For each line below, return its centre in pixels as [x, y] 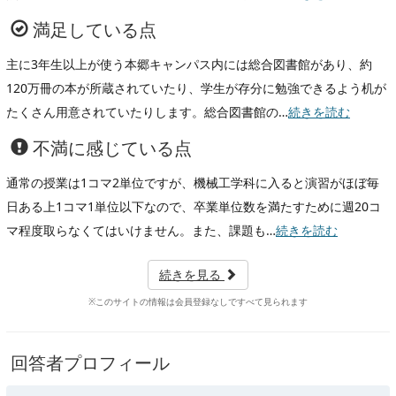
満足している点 [92, 29]
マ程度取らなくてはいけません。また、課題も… [141, 230]
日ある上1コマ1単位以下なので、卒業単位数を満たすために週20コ [194, 206]
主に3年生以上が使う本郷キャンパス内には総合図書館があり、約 [189, 64]
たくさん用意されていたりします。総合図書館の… [147, 111]
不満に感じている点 [110, 148]
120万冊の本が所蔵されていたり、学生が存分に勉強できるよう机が [196, 88]
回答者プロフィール [90, 362]
